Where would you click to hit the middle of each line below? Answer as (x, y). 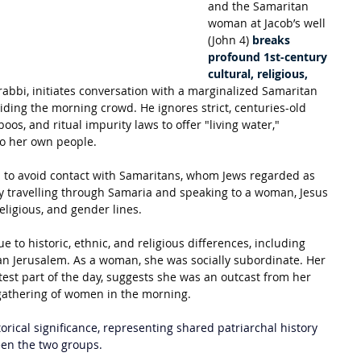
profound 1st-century (269, 57)
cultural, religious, (259, 74)
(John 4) (230, 40)
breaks (273, 40)
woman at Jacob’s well (268, 23)
